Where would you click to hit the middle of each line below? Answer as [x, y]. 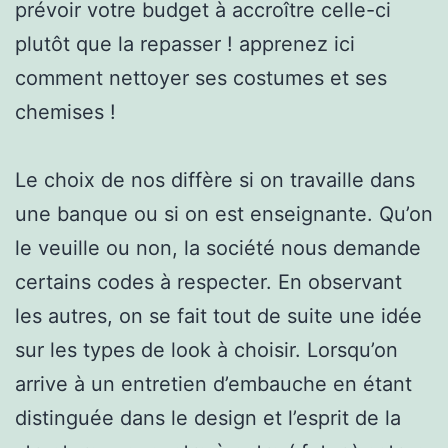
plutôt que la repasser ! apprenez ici [185, 43]
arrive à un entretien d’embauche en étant [213, 383]
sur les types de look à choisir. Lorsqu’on [206, 349]
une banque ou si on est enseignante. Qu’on [224, 213]
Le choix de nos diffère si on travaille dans [215, 179]
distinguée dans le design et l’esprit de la [208, 417]
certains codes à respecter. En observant [208, 281]
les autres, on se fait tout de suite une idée [218, 315]
